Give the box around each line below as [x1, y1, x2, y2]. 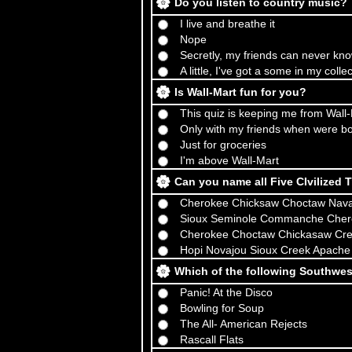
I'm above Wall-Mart [180, 154, 279, 167]
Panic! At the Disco [180, 286, 273, 299]
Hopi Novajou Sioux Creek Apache [180, 244, 350, 256]
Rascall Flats [180, 333, 244, 346]
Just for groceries [180, 138, 266, 151]
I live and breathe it [180, 17, 275, 30]
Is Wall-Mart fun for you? [174, 86, 306, 98]
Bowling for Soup [180, 302, 264, 314]
